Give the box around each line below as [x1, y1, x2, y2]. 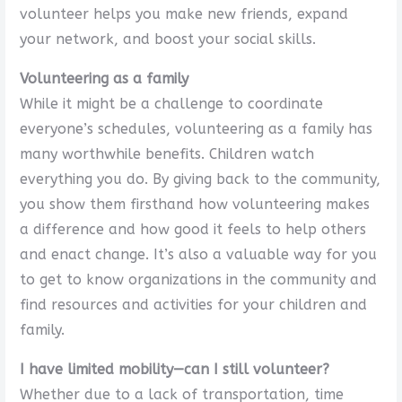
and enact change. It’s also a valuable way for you [19, 245, 377, 263]
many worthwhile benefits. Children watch [19, 144, 314, 162]
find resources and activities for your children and [19, 295, 367, 313]
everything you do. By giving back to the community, [19, 170, 380, 188]
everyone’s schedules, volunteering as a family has [19, 119, 372, 137]
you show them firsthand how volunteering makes [19, 195, 370, 213]
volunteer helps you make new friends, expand [19, 4, 348, 22]
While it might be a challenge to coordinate [19, 94, 323, 112]
